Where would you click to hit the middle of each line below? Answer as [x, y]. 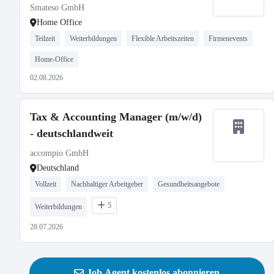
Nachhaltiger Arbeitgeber [107, 184]
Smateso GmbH [57, 8]
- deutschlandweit [72, 133]
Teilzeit [45, 39]
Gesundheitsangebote [189, 184]
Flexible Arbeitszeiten [163, 39]
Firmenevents [228, 39]
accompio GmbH [59, 153]
